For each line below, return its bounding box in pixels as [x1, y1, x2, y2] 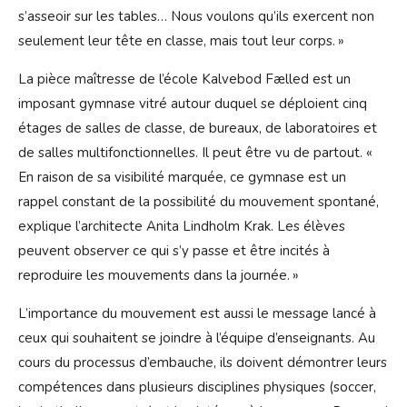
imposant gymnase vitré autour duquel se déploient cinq [18, 94, 367, 114]
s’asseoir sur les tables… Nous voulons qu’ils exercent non [18, 7, 374, 26]
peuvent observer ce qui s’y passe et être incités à [18, 242, 330, 261]
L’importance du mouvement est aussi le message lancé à [18, 304, 376, 323]
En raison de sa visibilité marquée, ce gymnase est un [18, 168, 346, 187]
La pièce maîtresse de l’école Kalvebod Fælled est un [18, 70, 351, 89]
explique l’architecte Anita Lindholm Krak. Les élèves [18, 217, 345, 236]
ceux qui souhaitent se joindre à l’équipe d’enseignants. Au [18, 329, 375, 348]
